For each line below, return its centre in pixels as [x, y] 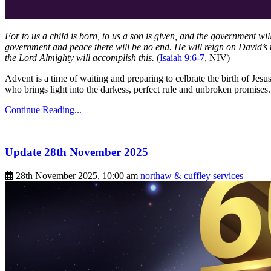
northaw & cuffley [175, 175]
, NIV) [217, 57]
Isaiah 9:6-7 [182, 57]
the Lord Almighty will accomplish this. [80, 57]
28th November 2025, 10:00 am [77, 175]
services [228, 175]
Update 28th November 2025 [77, 152]
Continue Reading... [43, 109]
